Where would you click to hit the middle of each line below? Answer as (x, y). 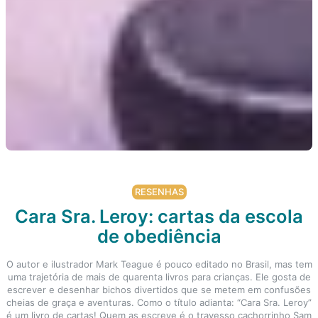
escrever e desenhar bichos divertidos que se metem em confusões (159, 289)
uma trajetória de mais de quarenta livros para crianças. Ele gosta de (159, 276)
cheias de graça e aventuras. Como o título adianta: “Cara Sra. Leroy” (159, 302)
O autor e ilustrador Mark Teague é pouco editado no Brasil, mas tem (159, 264)
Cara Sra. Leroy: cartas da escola (159, 216)
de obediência (159, 236)
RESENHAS (159, 191)
